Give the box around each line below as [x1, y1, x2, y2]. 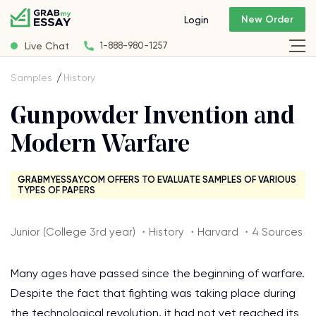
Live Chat [25, 39, 69, 51]
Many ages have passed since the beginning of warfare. [11, 267, 305, 280]
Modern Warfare [11, 133, 190, 158]
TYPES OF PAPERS [18, 185, 95, 195]
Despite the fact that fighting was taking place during [11, 286, 296, 300]
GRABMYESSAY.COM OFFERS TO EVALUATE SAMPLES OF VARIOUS [18, 174, 296, 185]
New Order [241, 13, 293, 26]
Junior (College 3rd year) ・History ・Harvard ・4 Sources [11, 226, 303, 238]
